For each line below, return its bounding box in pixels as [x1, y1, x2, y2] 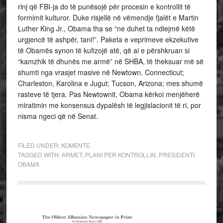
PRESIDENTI [158, 150, 195, 159]
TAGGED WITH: [17, 150, 62, 159]
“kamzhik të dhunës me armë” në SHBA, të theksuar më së [17, 56, 204, 66]
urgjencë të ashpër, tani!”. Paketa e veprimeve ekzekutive [17, 34, 199, 44]
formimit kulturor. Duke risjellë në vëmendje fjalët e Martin [17, 12, 199, 22]
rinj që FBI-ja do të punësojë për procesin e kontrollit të [17, 1, 191, 11]
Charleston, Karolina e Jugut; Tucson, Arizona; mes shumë [17, 78, 203, 88]
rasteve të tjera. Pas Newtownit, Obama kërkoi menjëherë [17, 89, 200, 99]
